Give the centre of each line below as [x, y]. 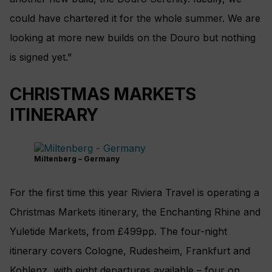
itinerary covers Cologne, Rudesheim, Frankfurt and [130, 250]
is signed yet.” [41, 57]
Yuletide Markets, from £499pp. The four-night [118, 231]
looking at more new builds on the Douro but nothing [133, 37]
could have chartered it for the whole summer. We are [135, 18]
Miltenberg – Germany [77, 158]
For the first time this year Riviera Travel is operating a [134, 192]
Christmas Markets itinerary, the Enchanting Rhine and [135, 212]
